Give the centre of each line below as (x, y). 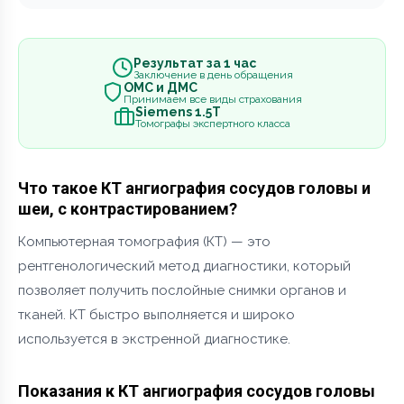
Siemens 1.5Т (178, 112)
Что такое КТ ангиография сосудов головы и (194, 188)
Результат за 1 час (194, 64)
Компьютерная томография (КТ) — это (144, 241)
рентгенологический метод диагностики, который (184, 266)
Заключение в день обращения (213, 75)
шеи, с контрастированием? (128, 208)
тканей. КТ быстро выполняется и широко (156, 314)
